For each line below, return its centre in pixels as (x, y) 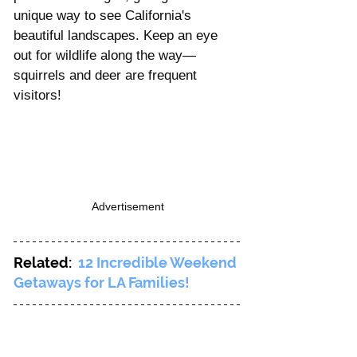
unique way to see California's (104, 16)
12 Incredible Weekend (159, 263)
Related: (46, 263)
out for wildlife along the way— (105, 56)
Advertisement (128, 207)
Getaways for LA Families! (102, 283)
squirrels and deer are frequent (107, 76)
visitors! (37, 96)
